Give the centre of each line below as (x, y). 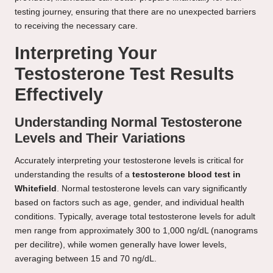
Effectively (59, 95)
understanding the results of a (73, 175)
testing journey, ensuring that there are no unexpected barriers (135, 12)
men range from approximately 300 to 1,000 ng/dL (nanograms (136, 231)
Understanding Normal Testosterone (128, 122)
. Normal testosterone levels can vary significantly (152, 189)
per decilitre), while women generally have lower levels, (121, 245)
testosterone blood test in (186, 175)
